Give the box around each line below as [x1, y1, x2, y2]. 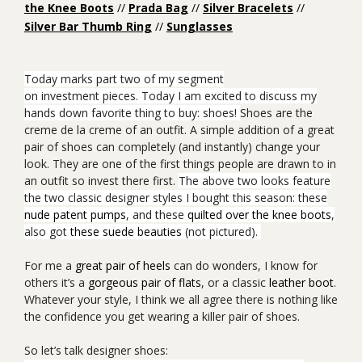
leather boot [269, 275, 334, 290]
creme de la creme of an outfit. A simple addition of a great [24, 122, 335, 137]
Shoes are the [240, 105, 313, 120]
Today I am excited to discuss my [138, 88, 317, 103]
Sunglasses [166, 19, 233, 34]
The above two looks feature [179, 173, 330, 188]
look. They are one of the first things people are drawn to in [24, 156, 336, 171]
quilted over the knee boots [187, 207, 331, 222]
